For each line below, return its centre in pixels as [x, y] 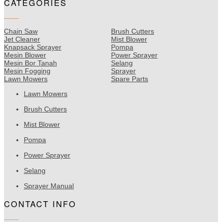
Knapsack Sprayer [33, 47]
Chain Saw [21, 31]
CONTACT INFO [40, 203]
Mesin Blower [25, 55]
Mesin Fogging [27, 71]
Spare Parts [130, 79]
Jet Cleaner [22, 39]
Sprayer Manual [49, 186]
